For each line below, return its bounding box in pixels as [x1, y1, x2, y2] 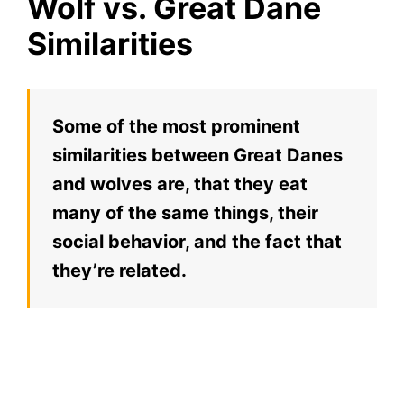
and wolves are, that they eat [52, 172, 308, 195]
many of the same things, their [52, 201, 318, 224]
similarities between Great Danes [52, 143, 343, 166]
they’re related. [52, 259, 187, 281]
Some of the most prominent [52, 115, 300, 137]
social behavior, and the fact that [52, 230, 342, 252]
